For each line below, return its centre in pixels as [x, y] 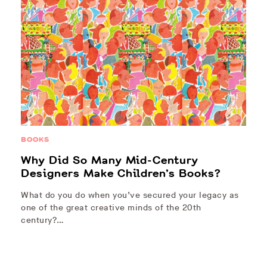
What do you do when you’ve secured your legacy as [130, 195]
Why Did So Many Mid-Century [110, 161]
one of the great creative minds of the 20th [111, 208]
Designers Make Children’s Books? [121, 174]
